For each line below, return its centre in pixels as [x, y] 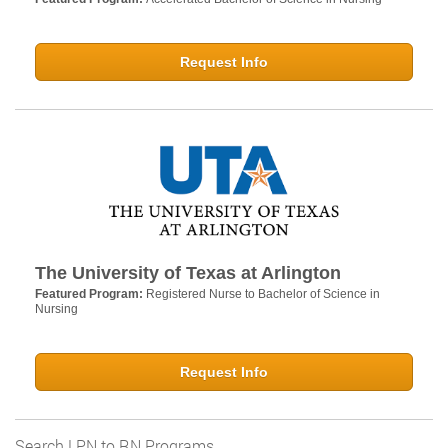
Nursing [56, 309]
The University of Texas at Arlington [188, 273]
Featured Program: [90, 294]
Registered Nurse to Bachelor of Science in [263, 294]
